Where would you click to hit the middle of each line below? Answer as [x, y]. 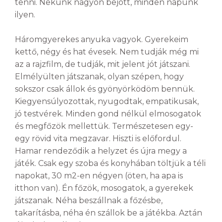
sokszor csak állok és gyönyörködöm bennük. [105, 89]
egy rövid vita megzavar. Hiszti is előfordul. [98, 139]
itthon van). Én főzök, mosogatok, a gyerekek [104, 188]
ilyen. [25, 14]
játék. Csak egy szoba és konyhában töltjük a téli [110, 164]
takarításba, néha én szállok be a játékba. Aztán [109, 213]
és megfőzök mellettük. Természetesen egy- [104, 126]
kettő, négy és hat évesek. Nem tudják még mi [107, 52]
